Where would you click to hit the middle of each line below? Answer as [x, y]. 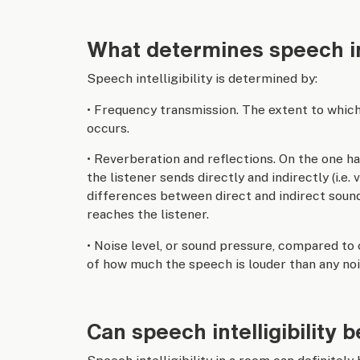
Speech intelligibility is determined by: [202, 78]
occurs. [108, 128]
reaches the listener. [147, 215]
